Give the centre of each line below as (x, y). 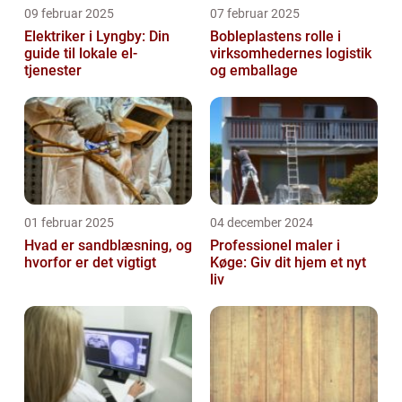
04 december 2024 (262, 222)
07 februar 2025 (255, 13)
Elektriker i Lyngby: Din (97, 36)
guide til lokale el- (81, 53)
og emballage (254, 70)
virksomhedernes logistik (291, 53)
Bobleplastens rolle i (275, 36)
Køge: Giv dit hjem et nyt (288, 262)
